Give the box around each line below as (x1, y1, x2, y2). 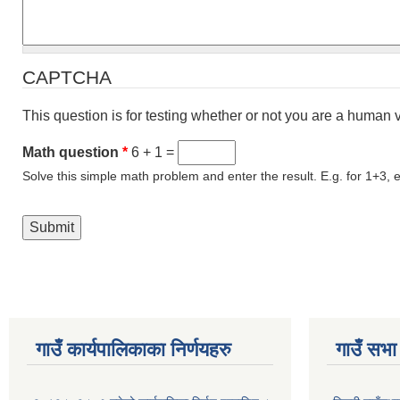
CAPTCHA (22, 67, 112, 88)
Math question (22, 145, 122, 161)
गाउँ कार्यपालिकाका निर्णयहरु (36, 338, 231, 362)
